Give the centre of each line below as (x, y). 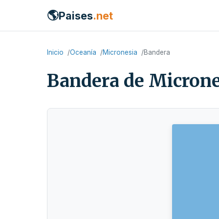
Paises (76, 15)
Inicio (55, 52)
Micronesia (120, 52)
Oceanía (83, 52)
